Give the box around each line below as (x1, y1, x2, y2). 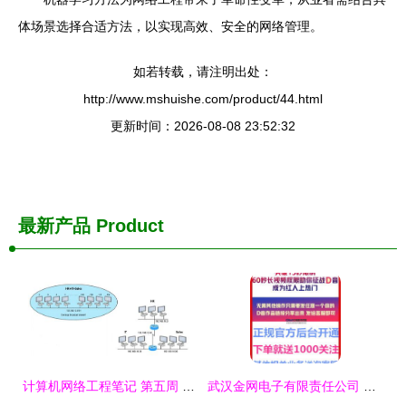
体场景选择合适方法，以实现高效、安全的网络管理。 (18, 19, 323, 34)
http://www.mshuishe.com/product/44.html (83, 92, 323, 107)
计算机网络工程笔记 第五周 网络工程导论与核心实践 (182, 379, 195, 394)
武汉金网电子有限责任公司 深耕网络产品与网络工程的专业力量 (363, 379, 376, 394)
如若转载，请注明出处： (133, 64, 273, 80)
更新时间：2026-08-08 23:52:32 (111, 119, 295, 134)
